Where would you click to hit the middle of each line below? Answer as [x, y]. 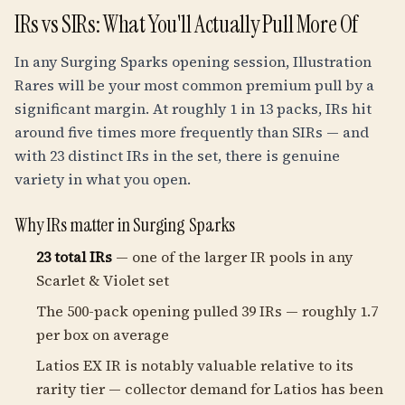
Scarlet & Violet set [103, 280]
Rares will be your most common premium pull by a [194, 85]
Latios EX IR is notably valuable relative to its [195, 365]
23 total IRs [74, 257]
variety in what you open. [103, 179]
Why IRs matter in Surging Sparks [125, 225]
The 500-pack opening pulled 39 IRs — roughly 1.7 [207, 311]
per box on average [103, 334]
